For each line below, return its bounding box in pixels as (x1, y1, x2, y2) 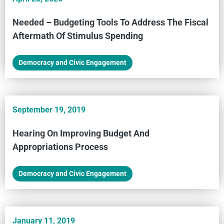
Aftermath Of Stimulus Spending (12, 30, 143, 41)
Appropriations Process (12, 141, 108, 152)
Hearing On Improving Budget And (12, 127, 149, 138)
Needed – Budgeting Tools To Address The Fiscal (12, 16, 208, 27)
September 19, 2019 (12, 104, 85, 114)
